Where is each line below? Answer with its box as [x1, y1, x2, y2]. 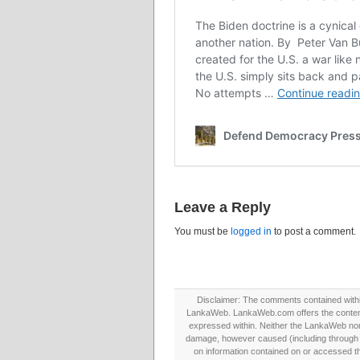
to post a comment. [272, 226, 356, 237]
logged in [231, 226, 272, 237]
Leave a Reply [174, 199, 271, 215]
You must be [174, 226, 231, 237]
